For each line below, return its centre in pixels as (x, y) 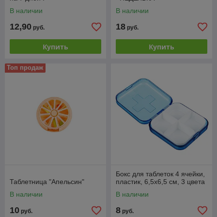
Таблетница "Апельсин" (47, 182)
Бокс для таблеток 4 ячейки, (160, 174)
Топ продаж (25, 68)
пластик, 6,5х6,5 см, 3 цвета (160, 182)
